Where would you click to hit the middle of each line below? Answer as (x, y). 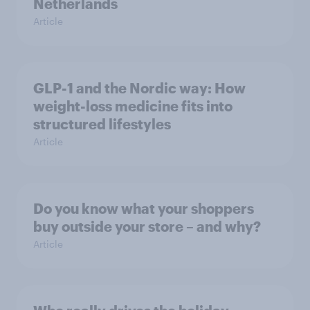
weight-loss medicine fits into (133, 106)
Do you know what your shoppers (144, 209)
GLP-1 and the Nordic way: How (139, 88)
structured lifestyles (102, 124)
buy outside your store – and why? (147, 227)
